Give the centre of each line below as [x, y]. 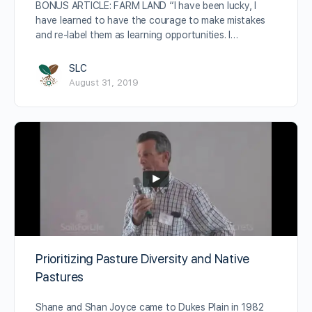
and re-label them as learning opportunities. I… [137, 34]
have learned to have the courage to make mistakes [151, 20]
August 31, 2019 [104, 82]
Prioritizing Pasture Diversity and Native [143, 259]
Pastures [60, 277]
